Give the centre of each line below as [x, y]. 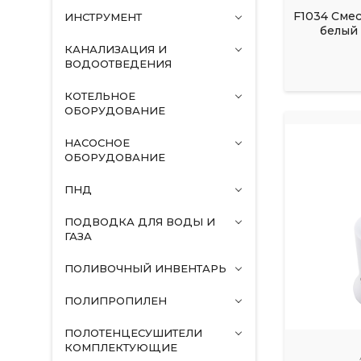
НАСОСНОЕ [97, 143]
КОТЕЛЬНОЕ [100, 96]
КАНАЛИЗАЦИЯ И [115, 49]
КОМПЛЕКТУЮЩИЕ [120, 347]
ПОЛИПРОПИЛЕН [115, 301]
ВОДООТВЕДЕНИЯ [118, 64]
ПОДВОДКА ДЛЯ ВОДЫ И [139, 222]
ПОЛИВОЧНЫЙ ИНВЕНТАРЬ [145, 268]
